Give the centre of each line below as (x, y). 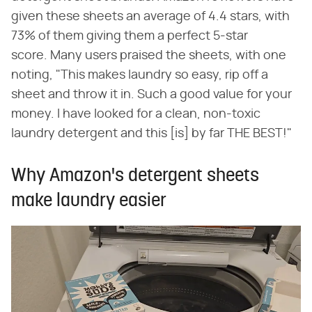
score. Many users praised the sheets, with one (149, 55)
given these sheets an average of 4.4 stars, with (150, 16)
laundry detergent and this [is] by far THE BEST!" (151, 133)
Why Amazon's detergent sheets (135, 176)
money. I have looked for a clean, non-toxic (136, 114)
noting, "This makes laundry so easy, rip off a (140, 75)
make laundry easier (89, 201)
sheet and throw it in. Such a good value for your (151, 94)
